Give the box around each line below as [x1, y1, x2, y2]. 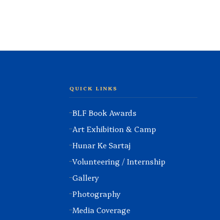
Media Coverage [72, 204, 130, 215]
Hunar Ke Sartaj [72, 139, 131, 150]
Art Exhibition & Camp [72, 123, 156, 134]
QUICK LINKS [69, 84, 118, 92]
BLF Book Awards [72, 107, 137, 118]
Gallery [72, 172, 99, 183]
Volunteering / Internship [72, 156, 165, 166]
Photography [72, 188, 120, 199]
